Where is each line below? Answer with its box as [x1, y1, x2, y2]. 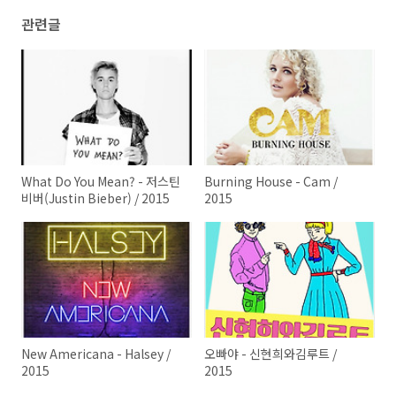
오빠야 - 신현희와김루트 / [204, 345, 338, 363]
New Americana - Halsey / [21, 345, 171, 363]
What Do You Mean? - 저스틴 [21, 172, 180, 191]
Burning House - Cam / [204, 172, 339, 191]
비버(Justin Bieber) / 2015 [21, 189, 170, 208]
